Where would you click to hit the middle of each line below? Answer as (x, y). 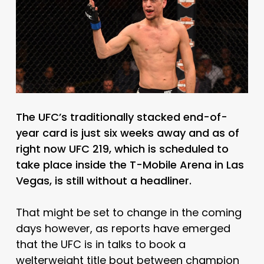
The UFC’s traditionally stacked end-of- (121, 117)
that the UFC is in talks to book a (100, 244)
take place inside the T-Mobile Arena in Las (130, 164)
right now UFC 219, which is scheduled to (122, 148)
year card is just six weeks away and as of (127, 133)
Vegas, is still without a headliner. (103, 180)
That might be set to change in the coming (128, 212)
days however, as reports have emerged (123, 228)
